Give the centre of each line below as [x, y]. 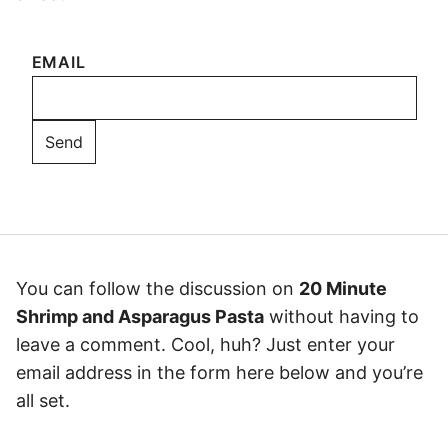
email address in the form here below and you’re [219, 372]
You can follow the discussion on [157, 288]
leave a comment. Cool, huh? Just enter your [205, 344]
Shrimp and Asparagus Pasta [140, 316]
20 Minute [343, 288]
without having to [341, 316]
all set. [43, 400]
